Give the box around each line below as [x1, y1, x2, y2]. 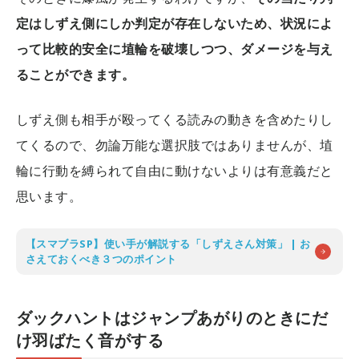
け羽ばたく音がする [16, 329, 164, 351]
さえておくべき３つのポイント [26, 251, 177, 266]
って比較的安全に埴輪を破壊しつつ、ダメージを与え [16, 39, 333, 58]
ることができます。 [16, 65, 135, 83]
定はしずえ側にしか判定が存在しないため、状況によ [16, 14, 333, 32]
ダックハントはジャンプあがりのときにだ [16, 306, 329, 329]
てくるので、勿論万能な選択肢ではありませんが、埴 [16, 135, 333, 154]
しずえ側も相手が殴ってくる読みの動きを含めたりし [16, 110, 333, 128]
